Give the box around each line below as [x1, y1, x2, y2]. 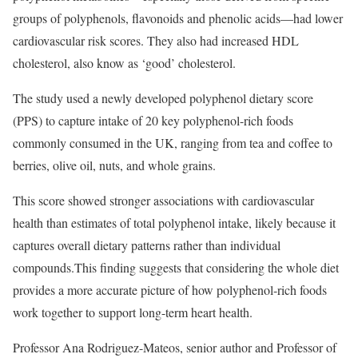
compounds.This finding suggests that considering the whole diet [13, 259, 339, 276]
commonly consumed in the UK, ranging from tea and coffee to [13, 134, 332, 152]
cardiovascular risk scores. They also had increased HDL [13, 32, 299, 50]
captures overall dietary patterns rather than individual [13, 237, 280, 254]
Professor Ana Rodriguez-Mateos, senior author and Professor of [13, 339, 336, 356]
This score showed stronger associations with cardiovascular [13, 192, 314, 209]
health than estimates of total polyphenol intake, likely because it [13, 214, 336, 232]
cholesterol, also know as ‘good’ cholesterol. [13, 54, 236, 72]
